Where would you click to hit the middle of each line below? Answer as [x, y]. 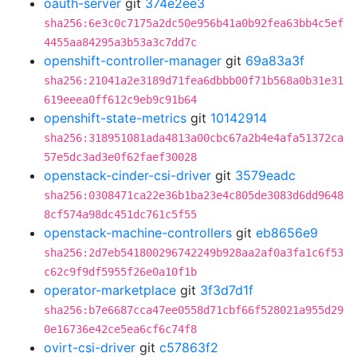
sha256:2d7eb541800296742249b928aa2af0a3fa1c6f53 [194, 253]
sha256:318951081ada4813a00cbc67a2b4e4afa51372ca [194, 138]
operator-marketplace [110, 290]
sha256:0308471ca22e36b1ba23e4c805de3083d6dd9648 [194, 195]
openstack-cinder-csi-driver [127, 175]
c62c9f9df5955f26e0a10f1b [120, 272]
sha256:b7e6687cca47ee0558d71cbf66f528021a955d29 [194, 310]
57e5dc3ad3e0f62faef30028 [120, 157]
